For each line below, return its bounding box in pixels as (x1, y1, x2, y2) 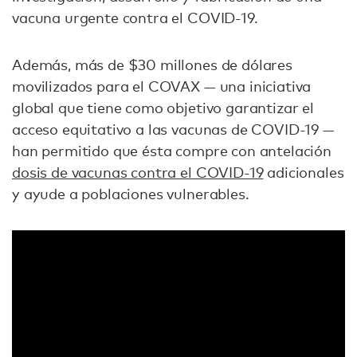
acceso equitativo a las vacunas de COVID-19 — (12, 120, 335, 139)
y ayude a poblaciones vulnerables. (12, 185, 253, 203)
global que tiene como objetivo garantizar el (12, 99, 314, 117)
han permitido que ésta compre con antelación (12, 142, 331, 160)
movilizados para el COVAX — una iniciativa (12, 77, 312, 96)
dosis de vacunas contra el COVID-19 (12, 163, 264, 182)
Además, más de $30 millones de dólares (12, 56, 292, 74)
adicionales (263, 163, 344, 182)
